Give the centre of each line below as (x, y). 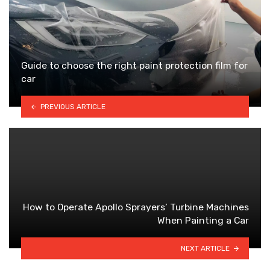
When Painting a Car (203, 221)
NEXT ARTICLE (206, 248)
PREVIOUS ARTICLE (73, 106)
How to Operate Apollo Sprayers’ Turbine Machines (136, 207)
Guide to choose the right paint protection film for (134, 66)
